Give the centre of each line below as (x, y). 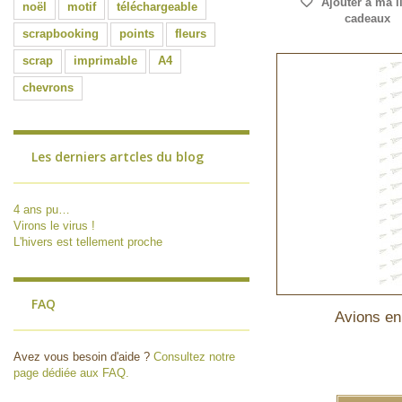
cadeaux (367, 19)
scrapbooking (61, 34)
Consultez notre (194, 357)
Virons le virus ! (54, 226)
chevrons (48, 88)
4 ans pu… (42, 210)
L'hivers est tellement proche (88, 242)
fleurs (191, 34)
